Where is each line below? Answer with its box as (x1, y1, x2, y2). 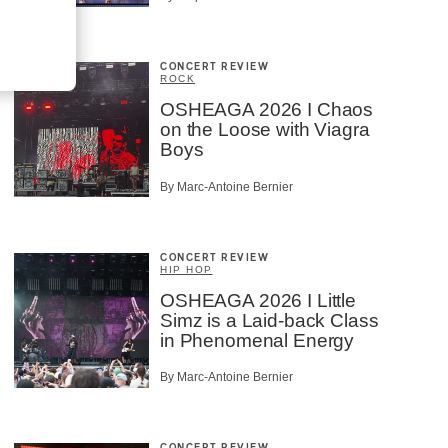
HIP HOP (160, 263, 213, 275)
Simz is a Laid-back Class (160, 309, 379, 331)
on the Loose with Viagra (160, 119, 370, 141)
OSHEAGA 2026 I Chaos (160, 99, 374, 121)
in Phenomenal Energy (160, 329, 355, 351)
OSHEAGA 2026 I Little (160, 289, 356, 311)
